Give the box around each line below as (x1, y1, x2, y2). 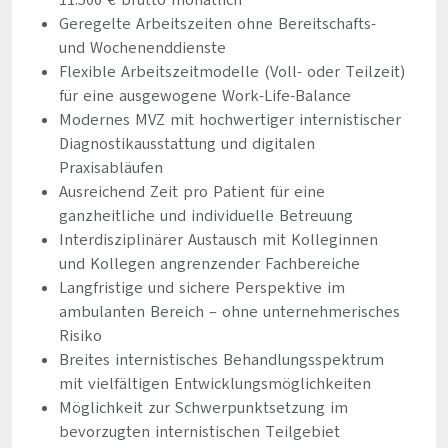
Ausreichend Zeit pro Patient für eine (58, 181, 325, 203)
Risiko (58, 325, 102, 347)
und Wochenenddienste (58, 37, 226, 59)
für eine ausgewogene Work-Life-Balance (58, 85, 351, 107)
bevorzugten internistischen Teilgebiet (58, 421, 340, 443)
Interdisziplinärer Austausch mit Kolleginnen (58, 229, 378, 251)
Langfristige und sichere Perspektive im (58, 277, 345, 299)
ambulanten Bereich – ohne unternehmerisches (58, 301, 400, 323)
